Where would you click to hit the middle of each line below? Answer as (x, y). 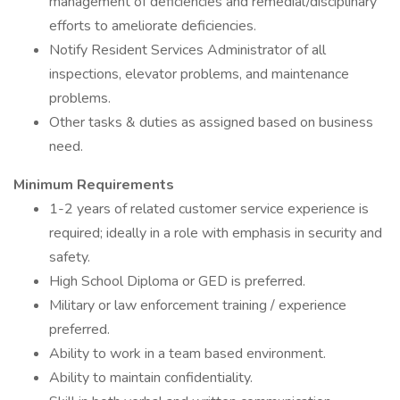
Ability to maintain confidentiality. (151, 378)
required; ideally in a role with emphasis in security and (216, 233)
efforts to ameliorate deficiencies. (153, 26)
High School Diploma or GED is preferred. (177, 281)
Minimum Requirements (94, 185)
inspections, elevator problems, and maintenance (199, 74)
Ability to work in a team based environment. (187, 354)
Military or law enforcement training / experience (198, 305)
